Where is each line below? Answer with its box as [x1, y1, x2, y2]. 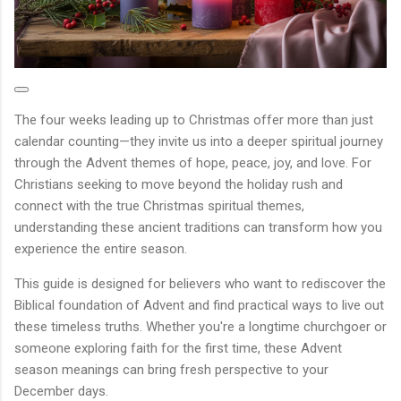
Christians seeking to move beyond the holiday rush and [14, 175, 343, 192]
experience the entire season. [14, 240, 187, 257]
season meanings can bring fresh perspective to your [14, 361, 328, 378]
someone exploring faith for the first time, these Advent [14, 339, 342, 356]
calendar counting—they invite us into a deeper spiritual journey [14, 132, 383, 149]
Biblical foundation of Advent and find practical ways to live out [14, 296, 384, 313]
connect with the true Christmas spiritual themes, [14, 197, 304, 214]
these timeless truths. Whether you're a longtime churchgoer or [14, 318, 387, 335]
